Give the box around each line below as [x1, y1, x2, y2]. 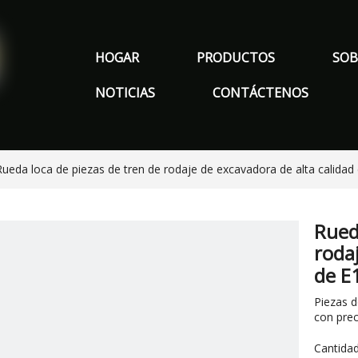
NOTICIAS [95, 84, 156, 101]
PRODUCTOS [197, 49, 276, 66]
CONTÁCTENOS [213, 84, 309, 101]
